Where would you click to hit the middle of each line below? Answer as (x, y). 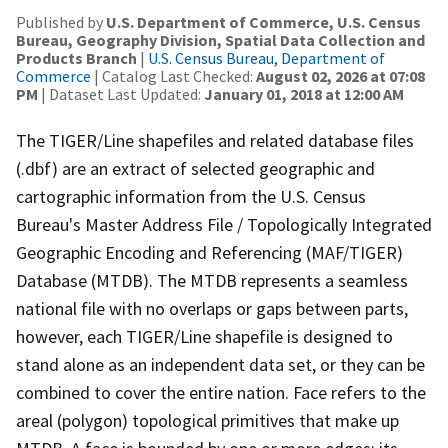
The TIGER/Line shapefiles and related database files (215, 140)
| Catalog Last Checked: (173, 75)
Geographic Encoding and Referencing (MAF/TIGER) (209, 252)
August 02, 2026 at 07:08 (340, 75)
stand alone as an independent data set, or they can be (220, 364)
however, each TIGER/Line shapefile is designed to (204, 336)
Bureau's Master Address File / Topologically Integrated (224, 224)
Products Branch (76, 57)
